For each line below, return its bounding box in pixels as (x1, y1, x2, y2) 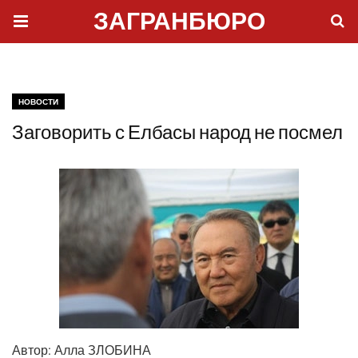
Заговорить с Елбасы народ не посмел (12, 124, 343, 143)
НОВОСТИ (18, 97, 58, 106)
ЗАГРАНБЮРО (93, 6, 265, 41)
